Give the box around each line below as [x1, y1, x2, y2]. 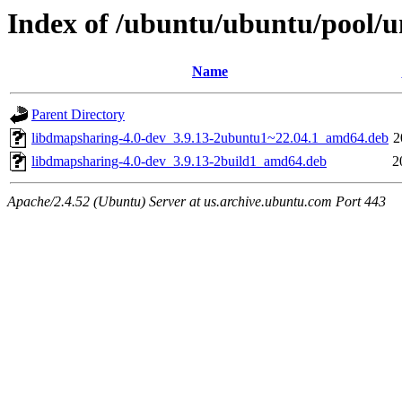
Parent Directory [31, 107, 125, 123]
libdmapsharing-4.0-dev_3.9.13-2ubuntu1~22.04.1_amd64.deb [31, 130, 389, 146]
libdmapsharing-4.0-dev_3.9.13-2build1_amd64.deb [31, 153, 327, 170]
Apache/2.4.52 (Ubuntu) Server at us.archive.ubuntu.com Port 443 [7, 194, 386, 210]
